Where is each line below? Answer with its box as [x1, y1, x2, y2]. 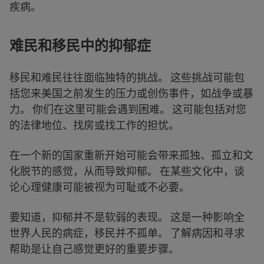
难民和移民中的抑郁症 [9, 36, 151, 55]
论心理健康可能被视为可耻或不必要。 [9, 180, 190, 193]
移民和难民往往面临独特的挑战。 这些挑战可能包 [9, 71, 245, 84]
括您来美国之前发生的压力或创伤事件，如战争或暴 [9, 87, 253, 100]
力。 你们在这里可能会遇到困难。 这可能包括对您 [9, 103, 246, 115]
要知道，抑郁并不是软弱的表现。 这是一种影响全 [9, 210, 245, 223]
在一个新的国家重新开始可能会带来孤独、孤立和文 [9, 148, 253, 161]
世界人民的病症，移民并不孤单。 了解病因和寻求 [9, 226, 245, 239]
